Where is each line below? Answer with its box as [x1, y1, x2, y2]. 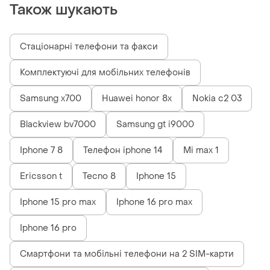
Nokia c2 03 [192, 93, 242, 105]
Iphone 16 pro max [116, 196, 192, 209]
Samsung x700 [20, 93, 81, 105]
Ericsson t [20, 171, 62, 183]
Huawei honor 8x [102, 93, 172, 105]
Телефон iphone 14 [83, 145, 163, 157]
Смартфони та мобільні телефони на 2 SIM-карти [20, 248, 234, 260]
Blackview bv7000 [20, 119, 96, 131]
